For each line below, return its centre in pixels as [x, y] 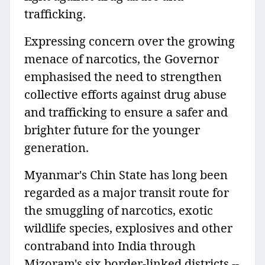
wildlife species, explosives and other [128, 228]
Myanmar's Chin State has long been [126, 175]
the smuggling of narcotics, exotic [119, 211]
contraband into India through [110, 246]
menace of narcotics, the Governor [122, 59]
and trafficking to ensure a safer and [126, 112]
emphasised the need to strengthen [123, 77]
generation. [58, 148]
